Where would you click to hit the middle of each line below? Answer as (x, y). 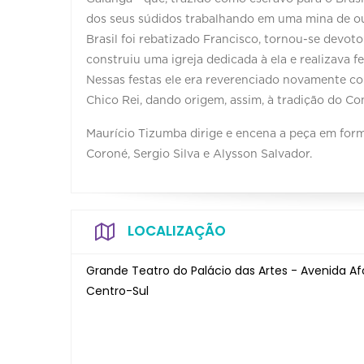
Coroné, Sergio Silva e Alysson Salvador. (199, 154)
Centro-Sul (117, 290)
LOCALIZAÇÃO (177, 230)
